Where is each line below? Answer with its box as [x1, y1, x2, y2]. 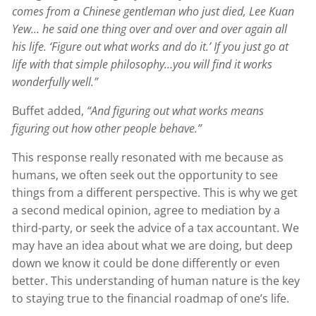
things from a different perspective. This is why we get [12, 185, 298, 201]
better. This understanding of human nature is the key [12, 273, 300, 289]
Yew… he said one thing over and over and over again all [12, 21, 288, 37]
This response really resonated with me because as [12, 150, 284, 166]
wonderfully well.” [12, 74, 99, 90]
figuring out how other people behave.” [12, 121, 202, 137]
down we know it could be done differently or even [12, 255, 281, 272]
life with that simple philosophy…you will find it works [12, 56, 273, 73]
